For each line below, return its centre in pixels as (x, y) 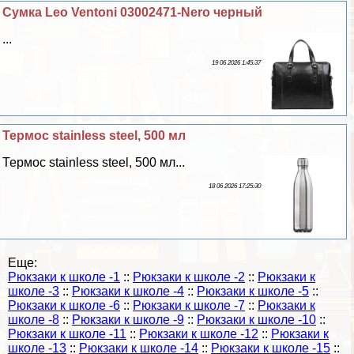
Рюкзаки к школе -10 (256, 319)
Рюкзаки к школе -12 (199, 333)
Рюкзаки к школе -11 (67, 333)
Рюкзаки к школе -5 (253, 291)
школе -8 (34, 319)
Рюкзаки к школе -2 (189, 277)
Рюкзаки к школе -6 (64, 305)
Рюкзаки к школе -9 (128, 319)
